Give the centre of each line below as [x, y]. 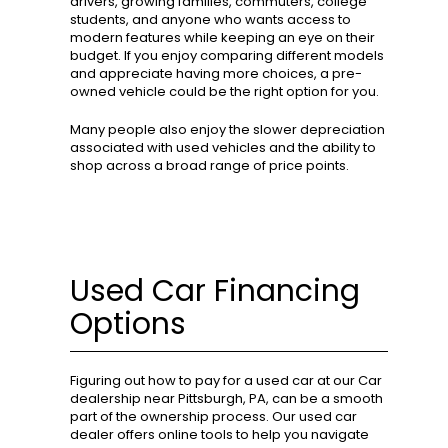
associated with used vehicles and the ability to [223, 148]
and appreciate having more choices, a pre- [216, 74]
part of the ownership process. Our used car [213, 417]
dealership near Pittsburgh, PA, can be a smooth [226, 399]
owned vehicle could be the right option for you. [224, 92]
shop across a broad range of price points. [209, 166]
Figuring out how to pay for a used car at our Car [226, 381]
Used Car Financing [215, 291]
